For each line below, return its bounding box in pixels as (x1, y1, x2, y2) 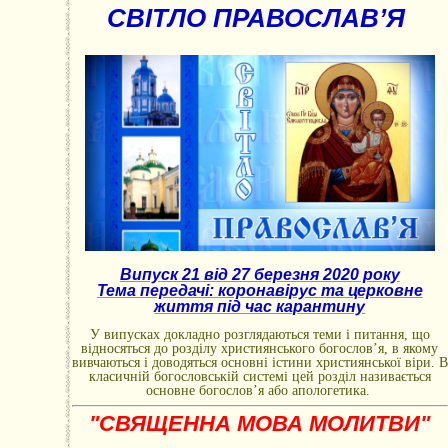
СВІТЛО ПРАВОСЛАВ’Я (107, 3, 413, 33)
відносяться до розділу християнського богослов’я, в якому (81, 341, 439, 356)
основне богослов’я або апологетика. (145, 383, 374, 398)
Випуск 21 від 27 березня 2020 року (119, 266, 400, 283)
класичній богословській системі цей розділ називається (88, 369, 431, 384)
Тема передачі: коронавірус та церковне (96, 282, 423, 299)
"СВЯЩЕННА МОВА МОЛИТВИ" (89, 411, 431, 436)
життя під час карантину (154, 298, 366, 315)
